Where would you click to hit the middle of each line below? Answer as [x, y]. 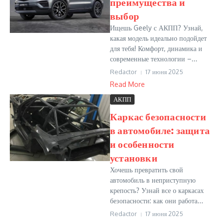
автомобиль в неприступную [153, 180]
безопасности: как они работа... [157, 201]
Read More [127, 84]
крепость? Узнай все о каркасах [157, 190]
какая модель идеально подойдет [158, 38]
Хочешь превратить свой [147, 170]
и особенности [142, 144]
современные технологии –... [154, 59]
